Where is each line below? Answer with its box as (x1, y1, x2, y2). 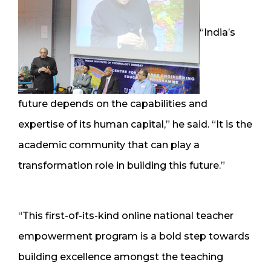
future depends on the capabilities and (18, 97, 207, 109)
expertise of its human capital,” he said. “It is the (18, 118, 252, 130)
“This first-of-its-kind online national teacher (18, 209, 233, 221)
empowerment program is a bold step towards (18, 230, 250, 242)
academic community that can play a (18, 139, 200, 151)
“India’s (200, 26, 235, 38)
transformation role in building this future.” (18, 159, 225, 171)
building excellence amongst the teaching (18, 250, 223, 263)
